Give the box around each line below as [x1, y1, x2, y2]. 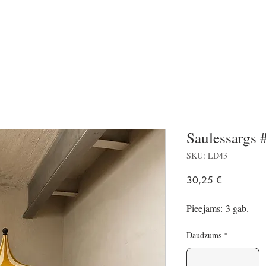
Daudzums [186, 229, 221, 240]
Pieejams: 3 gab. [186, 202, 249, 214]
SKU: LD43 [186, 150, 227, 161]
